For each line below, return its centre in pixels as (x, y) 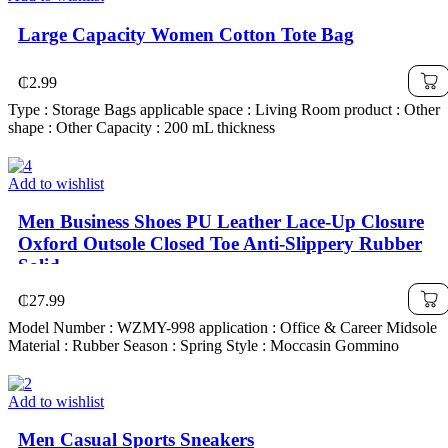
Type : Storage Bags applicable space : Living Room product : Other (224, 109)
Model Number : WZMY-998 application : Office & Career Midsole (222, 327)
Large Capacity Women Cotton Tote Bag (186, 34)
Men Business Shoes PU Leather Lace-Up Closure (221, 222)
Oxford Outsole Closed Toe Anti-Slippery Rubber (220, 244)
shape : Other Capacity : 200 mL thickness (141, 127)
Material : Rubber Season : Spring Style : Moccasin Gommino (203, 345)
